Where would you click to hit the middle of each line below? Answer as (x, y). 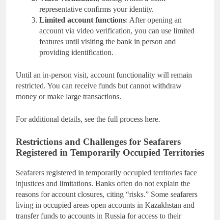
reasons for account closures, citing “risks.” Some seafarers (107, 194)
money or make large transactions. (69, 97)
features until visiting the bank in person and (108, 42)
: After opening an (154, 20)
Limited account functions (82, 20)
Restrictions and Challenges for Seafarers (98, 142)
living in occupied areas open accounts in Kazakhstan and (105, 205)
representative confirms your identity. (96, 9)
